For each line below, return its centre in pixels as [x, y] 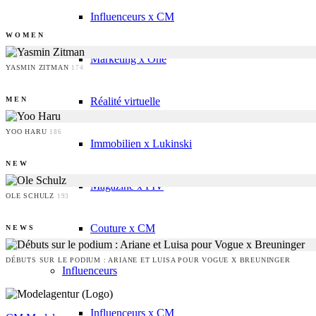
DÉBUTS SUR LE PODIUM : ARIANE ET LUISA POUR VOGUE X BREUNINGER [148, 260]
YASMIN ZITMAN [39, 68]
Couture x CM [123, 228]
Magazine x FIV [127, 186]
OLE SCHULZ [31, 196]
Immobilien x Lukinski [141, 143]
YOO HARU [28, 132]
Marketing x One [128, 59]
